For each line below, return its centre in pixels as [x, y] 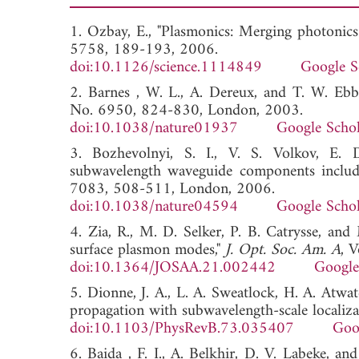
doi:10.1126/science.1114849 [166, 67]
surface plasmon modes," [147, 250]
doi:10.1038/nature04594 [154, 207]
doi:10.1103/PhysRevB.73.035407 [182, 329]
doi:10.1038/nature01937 [154, 128]
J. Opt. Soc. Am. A [283, 250]
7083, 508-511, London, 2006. [172, 189]
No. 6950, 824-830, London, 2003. [186, 111]
